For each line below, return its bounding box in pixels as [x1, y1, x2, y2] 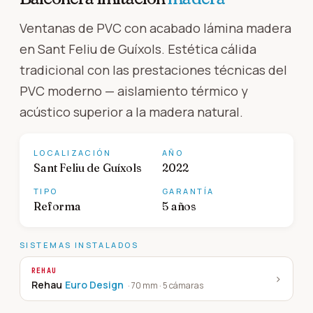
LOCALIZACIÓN [34, 147, 112, 158]
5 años [162, 198, 197, 213]
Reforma [34, 198, 81, 213]
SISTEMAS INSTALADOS [20, 239, 138, 250]
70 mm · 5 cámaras [131, 279, 203, 291]
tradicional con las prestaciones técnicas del [20, 61, 287, 78]
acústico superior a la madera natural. [20, 103, 243, 120]
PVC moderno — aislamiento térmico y [20, 82, 248, 99]
